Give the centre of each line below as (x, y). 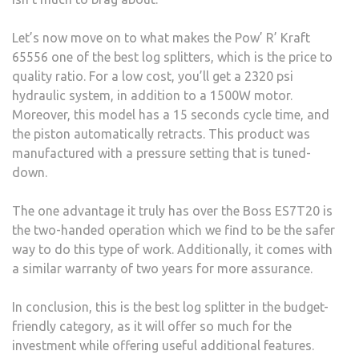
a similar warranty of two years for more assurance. (162, 268)
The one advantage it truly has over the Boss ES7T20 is (172, 210)
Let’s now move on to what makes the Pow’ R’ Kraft (161, 37)
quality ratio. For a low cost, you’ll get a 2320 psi (153, 76)
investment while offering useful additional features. (163, 345)
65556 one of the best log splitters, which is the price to (172, 56)
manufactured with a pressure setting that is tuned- (161, 153)
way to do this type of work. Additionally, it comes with (172, 249)
